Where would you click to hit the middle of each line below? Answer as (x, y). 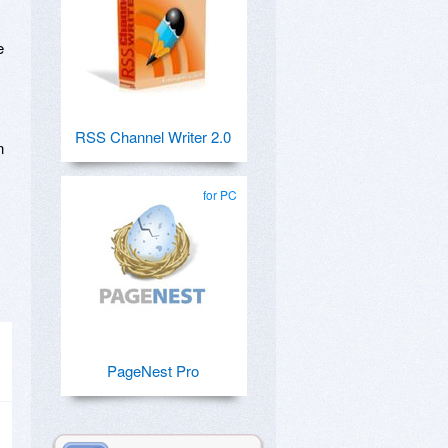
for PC (220, 194)
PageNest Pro (153, 370)
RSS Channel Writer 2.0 (153, 136)
